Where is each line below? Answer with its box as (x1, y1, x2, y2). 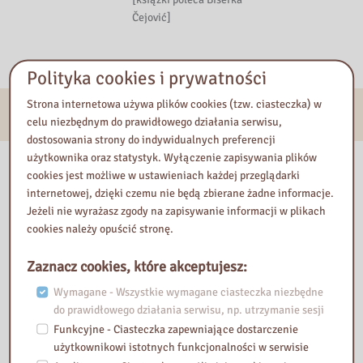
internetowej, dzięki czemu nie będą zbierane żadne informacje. (27, 186, 335, 200)
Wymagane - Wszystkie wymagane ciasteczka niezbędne (53, 284, 323, 299)
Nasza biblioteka (29, 156, 150, 177)
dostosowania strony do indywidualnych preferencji (27, 132, 276, 147)
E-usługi (29, 103, 89, 125)
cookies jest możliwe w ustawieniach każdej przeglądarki (27, 168, 301, 182)
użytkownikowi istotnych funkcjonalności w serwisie (53, 340, 309, 354)
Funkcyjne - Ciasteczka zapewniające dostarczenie (53, 322, 298, 336)
